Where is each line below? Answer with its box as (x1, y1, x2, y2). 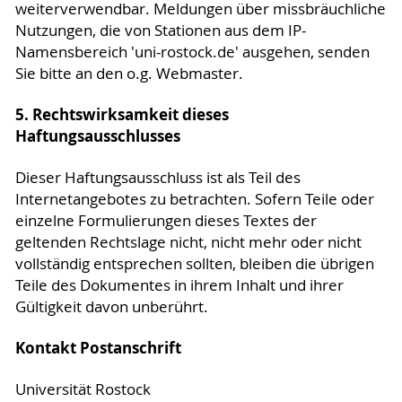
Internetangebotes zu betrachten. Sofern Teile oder (14, 188, 374, 209)
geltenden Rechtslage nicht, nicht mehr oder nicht (14, 232, 362, 252)
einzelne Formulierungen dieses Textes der (14, 210, 317, 231)
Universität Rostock (14, 379, 151, 399)
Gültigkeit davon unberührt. (14, 296, 208, 317)
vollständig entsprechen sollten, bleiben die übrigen (14, 253, 374, 274)
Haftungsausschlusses (14, 125, 180, 146)
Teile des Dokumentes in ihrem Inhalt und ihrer (14, 275, 344, 295)
